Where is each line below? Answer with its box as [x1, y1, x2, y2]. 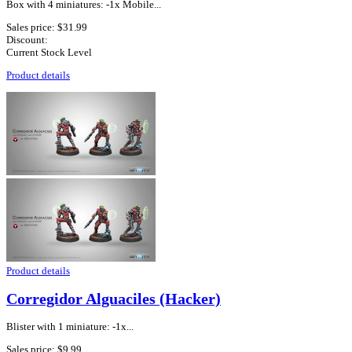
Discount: [6, 34, 48, 46]
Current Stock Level [6, 46, 92, 59]
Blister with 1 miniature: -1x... [6, 320, 134, 332]
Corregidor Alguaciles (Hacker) [6, 290, 221, 307]
